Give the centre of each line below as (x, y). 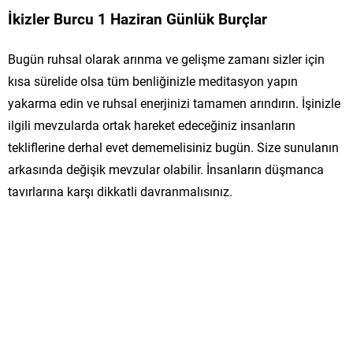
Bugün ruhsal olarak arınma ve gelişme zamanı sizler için (166, 58)
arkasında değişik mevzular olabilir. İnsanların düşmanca (166, 169)
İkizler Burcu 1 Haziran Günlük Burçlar (137, 18)
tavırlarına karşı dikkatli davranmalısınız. (120, 191)
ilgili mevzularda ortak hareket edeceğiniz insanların (152, 124)
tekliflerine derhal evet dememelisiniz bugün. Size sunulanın (173, 147)
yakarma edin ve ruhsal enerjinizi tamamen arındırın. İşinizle (174, 102)
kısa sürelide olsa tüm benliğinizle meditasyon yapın (153, 80)
